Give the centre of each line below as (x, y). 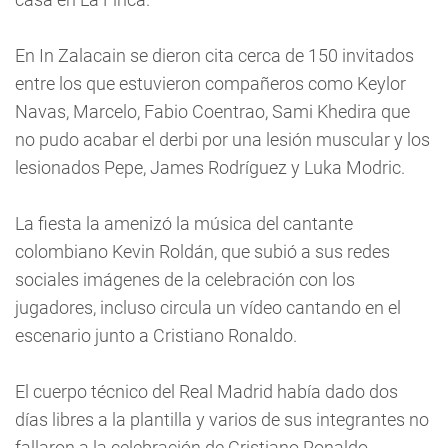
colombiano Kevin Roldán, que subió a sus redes (202, 251)
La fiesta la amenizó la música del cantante (184, 223)
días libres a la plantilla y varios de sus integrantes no (222, 419)
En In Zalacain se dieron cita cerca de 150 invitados (214, 55)
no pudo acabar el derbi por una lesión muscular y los (222, 139)
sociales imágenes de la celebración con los (185, 279)
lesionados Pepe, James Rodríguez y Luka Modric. (210, 167)
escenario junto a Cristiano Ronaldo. (156, 335)
